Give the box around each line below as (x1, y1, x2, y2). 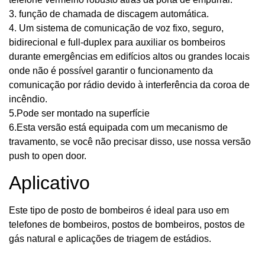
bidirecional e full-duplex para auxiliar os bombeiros (9, 37, 225, 47)
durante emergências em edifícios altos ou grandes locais (9, 51, 250, 62)
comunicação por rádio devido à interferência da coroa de (9, 79, 250, 90)
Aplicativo (9, 172, 90, 194)
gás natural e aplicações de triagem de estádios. (9, 234, 211, 244)
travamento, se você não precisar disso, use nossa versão (9, 136, 251, 147)
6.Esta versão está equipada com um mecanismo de (9, 122, 228, 132)
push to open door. (9, 150, 86, 161)
